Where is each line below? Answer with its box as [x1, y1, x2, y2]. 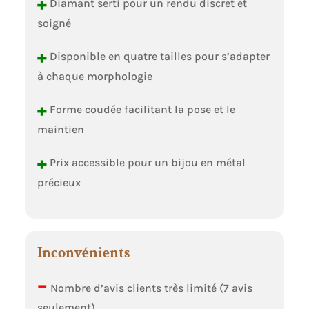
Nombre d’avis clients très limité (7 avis [47, 281, 252, 295]
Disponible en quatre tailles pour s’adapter [46, 49, 270, 63]
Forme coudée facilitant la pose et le [46, 102, 235, 116]
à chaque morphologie [37, 69, 152, 83]
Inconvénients [37, 242, 130, 263]
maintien [37, 123, 84, 137]
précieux [37, 176, 81, 190]
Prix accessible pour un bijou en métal [46, 156, 246, 170]
